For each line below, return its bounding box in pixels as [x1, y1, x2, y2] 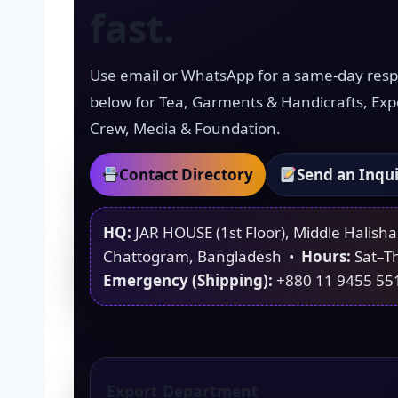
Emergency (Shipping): [103, 270, 273, 291]
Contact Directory [119, 164, 254, 186]
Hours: [301, 246, 351, 267]
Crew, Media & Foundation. [90, 118, 281, 139]
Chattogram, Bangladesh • [103, 246, 301, 267]
